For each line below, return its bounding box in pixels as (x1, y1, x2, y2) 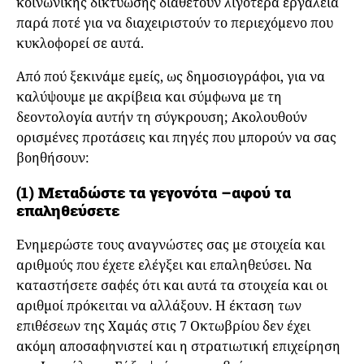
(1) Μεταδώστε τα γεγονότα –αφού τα (16, 182, 291, 203)
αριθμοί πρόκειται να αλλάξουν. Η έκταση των (16, 296, 301, 314)
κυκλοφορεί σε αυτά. (16, 34, 150, 53)
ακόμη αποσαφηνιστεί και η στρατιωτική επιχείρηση (16, 336, 340, 355)
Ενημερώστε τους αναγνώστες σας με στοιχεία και (16, 235, 325, 253)
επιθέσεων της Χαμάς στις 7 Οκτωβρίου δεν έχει (16, 316, 310, 335)
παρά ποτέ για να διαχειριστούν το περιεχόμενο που (16, 14, 333, 32)
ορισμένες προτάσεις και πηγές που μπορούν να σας (16, 128, 336, 147)
